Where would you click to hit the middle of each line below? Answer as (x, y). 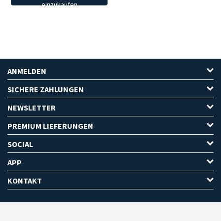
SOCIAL (20, 144)
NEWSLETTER (32, 108)
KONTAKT (25, 181)
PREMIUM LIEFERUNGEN (50, 126)
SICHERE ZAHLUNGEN (46, 90)
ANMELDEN (27, 71)
